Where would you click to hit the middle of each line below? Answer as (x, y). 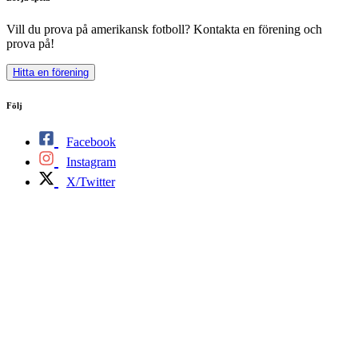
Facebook (91, 142)
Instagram (91, 162)
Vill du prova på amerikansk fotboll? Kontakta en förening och (164, 30)
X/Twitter (91, 182)
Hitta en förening (51, 73)
